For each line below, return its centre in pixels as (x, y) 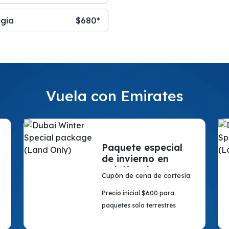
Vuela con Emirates (114, 96)
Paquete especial (142, 147)
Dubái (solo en (135, 170)
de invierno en (135, 159)
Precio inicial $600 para (138, 193)
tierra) (117, 181)
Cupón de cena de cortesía (146, 175)
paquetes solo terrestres (139, 205)
